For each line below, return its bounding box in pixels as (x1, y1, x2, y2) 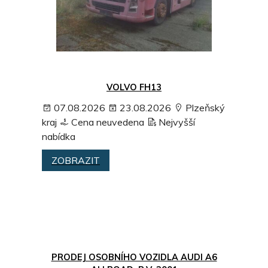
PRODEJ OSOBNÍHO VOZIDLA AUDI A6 (51, 252, 217, 263)
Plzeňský (183, 102, 225, 114)
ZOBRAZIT (51, 154, 100, 167)
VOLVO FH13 (106, 81, 162, 93)
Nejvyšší (156, 116, 195, 129)
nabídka (42, 130, 75, 143)
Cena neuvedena (69, 116, 144, 129)
